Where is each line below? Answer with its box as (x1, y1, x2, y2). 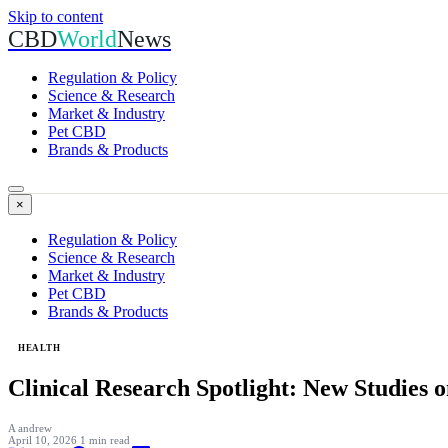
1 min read (80, 433, 130, 446)
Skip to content (8, 8, 103, 25)
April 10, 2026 (8, 433, 80, 446)
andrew (18, 421, 52, 434)
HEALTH (18, 343, 61, 353)
